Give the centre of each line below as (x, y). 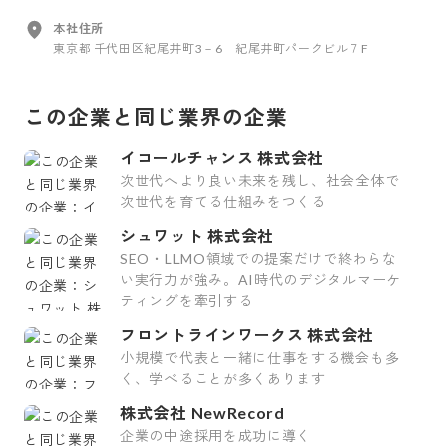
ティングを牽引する (186, 301)
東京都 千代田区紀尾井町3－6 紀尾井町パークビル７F (211, 49)
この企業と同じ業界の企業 (156, 117)
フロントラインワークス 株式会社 (247, 335)
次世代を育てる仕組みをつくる (223, 202)
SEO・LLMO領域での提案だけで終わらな (258, 259)
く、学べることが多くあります (223, 379)
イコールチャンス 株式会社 (222, 158)
